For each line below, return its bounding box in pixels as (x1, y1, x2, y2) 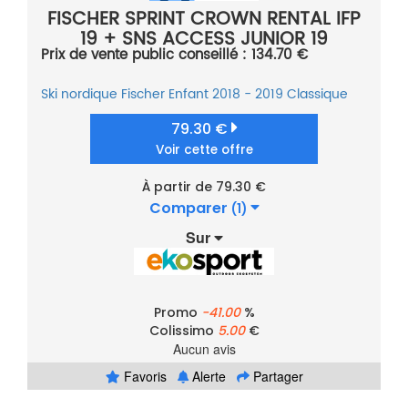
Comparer (148, 198, 231, 219)
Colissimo (148, 321, 218, 341)
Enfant (168, 84, 209, 106)
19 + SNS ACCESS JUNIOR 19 (80, 25, 328, 56)
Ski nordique (41, 84, 117, 106)
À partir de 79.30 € (142, 178, 266, 197)
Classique (287, 84, 348, 106)
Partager (249, 367, 303, 386)
